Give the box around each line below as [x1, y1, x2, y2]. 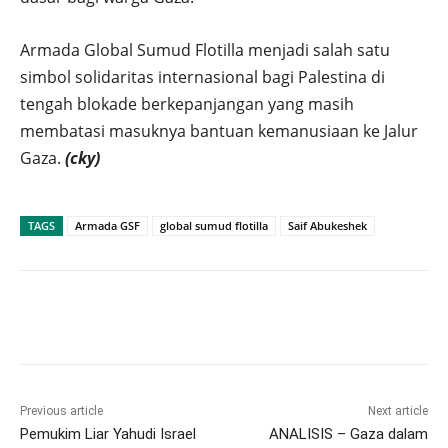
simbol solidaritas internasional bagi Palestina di [20, 66, 385, 89]
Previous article [20, 404, 103, 419]
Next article [367, 404, 428, 419]
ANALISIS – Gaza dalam [268, 425, 428, 444]
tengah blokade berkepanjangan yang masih [20, 93, 354, 116]
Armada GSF [75, 218, 140, 234]
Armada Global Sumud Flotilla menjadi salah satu [20, 39, 390, 62]
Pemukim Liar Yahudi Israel [20, 425, 196, 444]
